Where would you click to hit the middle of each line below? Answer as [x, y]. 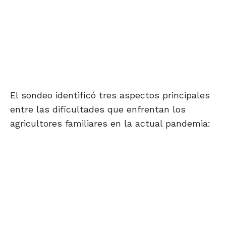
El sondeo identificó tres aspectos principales [110, 95]
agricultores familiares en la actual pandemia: [110, 124]
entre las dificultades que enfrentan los [98, 109]
